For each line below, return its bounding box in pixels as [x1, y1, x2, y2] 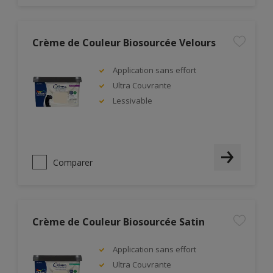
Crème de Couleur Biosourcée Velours [32, 36, 216, 49]
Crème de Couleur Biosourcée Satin [32, 215, 205, 229]
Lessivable [113, 95, 152, 106]
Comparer [53, 156, 93, 168]
